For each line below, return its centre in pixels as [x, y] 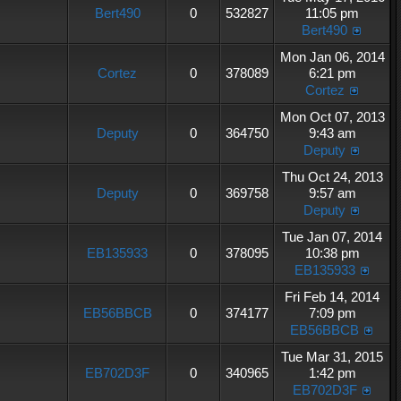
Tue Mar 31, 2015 [332, 357]
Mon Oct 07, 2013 [332, 117]
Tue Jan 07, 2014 [332, 237]
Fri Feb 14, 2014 [332, 297]
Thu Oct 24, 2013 [332, 177]
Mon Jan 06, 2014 [332, 57]
